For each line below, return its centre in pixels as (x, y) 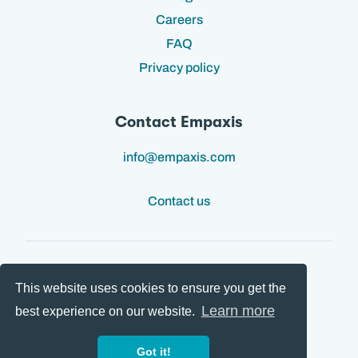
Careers (179, 20)
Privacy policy (179, 68)
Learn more (238, 310)
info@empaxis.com (179, 157)
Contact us (179, 201)
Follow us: (179, 291)
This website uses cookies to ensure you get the (151, 288)
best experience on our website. (107, 311)
